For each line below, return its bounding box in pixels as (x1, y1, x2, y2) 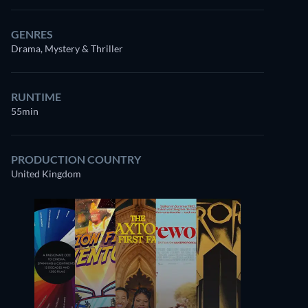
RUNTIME (11, 90, 61, 103)
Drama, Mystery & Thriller (11, 43, 123, 54)
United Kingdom (11, 168, 81, 179)
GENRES (11, 27, 53, 41)
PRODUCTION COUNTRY (11, 153, 141, 166)
